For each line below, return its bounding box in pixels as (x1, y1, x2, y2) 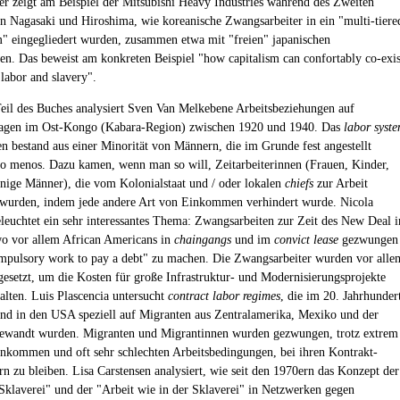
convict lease (274, 233, 338, 246)
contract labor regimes (168, 289, 280, 303)
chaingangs (174, 233, 231, 246)
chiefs (285, 177, 313, 190)
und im (231, 233, 274, 246)
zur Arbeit (313, 177, 368, 190)
